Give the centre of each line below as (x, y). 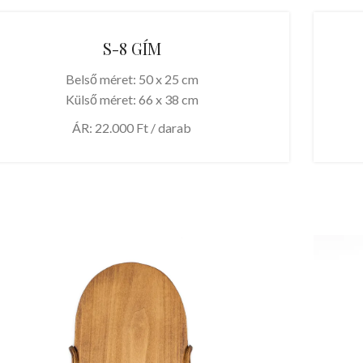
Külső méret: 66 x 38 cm (132, 100)
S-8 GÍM (132, 49)
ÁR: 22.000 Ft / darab (132, 128)
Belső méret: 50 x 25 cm (132, 79)
